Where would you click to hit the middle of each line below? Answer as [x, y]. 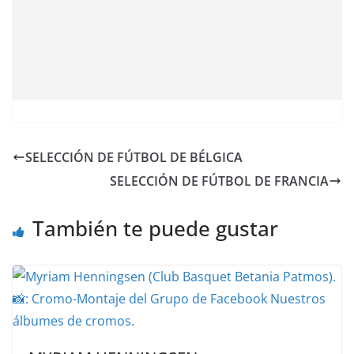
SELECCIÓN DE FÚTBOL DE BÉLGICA [134, 157]
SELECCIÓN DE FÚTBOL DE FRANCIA [219, 181]
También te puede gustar [155, 228]
